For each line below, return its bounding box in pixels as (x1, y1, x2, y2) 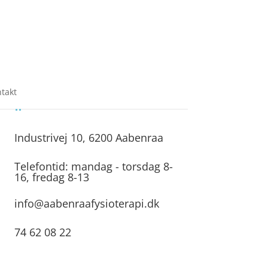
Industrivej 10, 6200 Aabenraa (14, 130, 164, 145)
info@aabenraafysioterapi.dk (14, 196, 160, 211)
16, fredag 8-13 (14, 169, 90, 184)
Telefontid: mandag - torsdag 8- (14, 159, 173, 173)
